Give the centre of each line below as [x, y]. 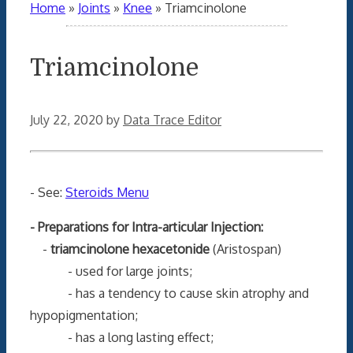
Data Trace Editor [172, 119]
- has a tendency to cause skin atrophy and [169, 293]
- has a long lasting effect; [122, 337]
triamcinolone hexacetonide [130, 249]
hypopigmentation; [84, 315]
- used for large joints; [111, 271]
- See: [48, 192]
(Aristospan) [245, 249]
